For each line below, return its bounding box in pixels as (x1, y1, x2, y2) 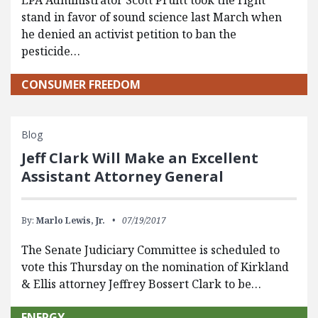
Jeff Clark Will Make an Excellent (21, 148, 258, 168)
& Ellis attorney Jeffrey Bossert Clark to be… (21, 276, 261, 292)
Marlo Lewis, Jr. (36, 214, 105, 227)
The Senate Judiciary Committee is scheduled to (21, 242, 280, 258)
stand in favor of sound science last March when (21, 9, 282, 26)
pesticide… (21, 43, 80, 60)
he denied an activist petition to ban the (21, 26, 236, 43)
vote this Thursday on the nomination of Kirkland (21, 259, 289, 275)
